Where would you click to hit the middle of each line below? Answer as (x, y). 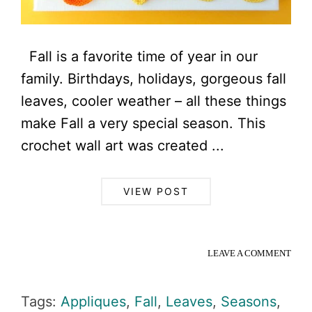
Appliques (93, 301)
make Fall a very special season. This (143, 123)
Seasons (249, 301)
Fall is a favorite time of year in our (139, 56)
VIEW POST (156, 191)
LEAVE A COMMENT (249, 253)
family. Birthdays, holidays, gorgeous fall (154, 78)
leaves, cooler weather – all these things (154, 101)
